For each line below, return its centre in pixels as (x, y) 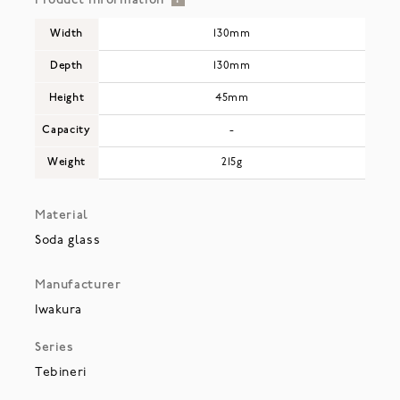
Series (54, 348)
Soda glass (67, 241)
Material (61, 216)
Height (67, 99)
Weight (67, 163)
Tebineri (60, 373)
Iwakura (58, 311)
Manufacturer (78, 286)
